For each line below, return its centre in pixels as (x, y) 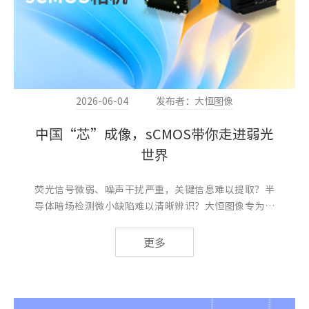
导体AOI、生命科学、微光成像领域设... (118, 222)
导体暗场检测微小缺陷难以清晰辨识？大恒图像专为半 (154, 205)
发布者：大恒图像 (195, 100)
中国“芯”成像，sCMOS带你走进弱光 (154, 133)
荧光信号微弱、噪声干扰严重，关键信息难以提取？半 (154, 189)
